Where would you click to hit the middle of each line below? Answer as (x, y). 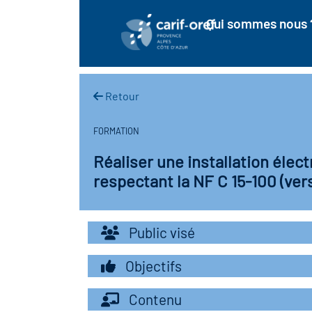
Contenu (154, 299)
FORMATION (116, 131)
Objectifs (152, 266)
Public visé (161, 232)
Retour (121, 96)
